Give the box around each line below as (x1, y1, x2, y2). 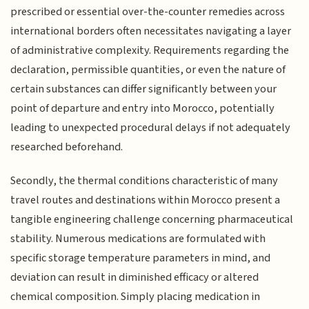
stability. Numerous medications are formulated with (10, 230, 266, 247)
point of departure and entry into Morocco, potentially (10, 100, 275, 117)
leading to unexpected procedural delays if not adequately (10, 119, 291, 137)
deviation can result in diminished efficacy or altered (10, 268, 259, 286)
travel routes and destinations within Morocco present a (10, 191, 281, 208)
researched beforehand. (10, 139, 123, 156)
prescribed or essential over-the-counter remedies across (10, 3, 286, 21)
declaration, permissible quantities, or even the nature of (10, 61, 286, 79)
